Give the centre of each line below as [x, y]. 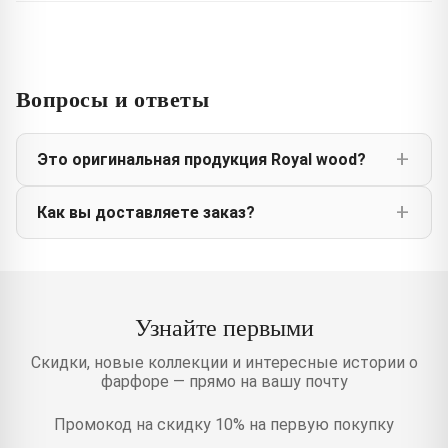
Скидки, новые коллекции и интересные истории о [224, 362]
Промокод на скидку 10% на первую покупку [224, 424]
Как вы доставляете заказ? [146, 212]
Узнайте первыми [224, 326]
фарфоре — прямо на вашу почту [224, 381]
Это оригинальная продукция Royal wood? [201, 159]
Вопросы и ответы [113, 98]
